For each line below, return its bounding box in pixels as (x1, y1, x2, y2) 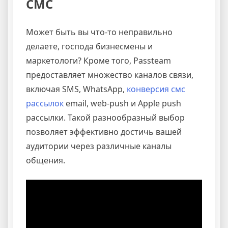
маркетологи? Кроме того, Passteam (26, 54, 171, 66)
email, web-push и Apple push (64, 97, 181, 109)
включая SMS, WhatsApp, (26, 83, 127, 95)
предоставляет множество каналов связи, (26, 69, 193, 80)
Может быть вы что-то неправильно (26, 26, 173, 38)
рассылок (26, 97, 64, 109)
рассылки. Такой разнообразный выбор (26, 111, 185, 123)
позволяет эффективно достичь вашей (26, 126, 182, 137)
